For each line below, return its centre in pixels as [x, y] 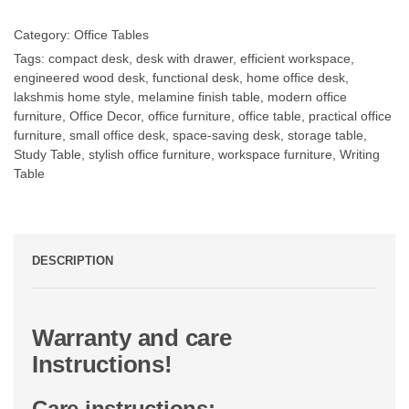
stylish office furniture [150, 154]
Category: [44, 34]
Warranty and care [132, 337]
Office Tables [111, 34]
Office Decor [105, 115]
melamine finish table [199, 96]
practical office [350, 115]
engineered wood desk [79, 77]
